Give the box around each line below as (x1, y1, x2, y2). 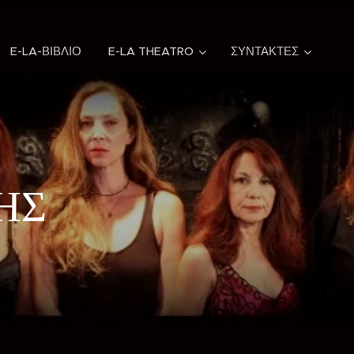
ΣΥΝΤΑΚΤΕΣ (231, 44, 299, 58)
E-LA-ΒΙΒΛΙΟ (10, 44, 81, 58)
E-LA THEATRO (108, 44, 194, 58)
